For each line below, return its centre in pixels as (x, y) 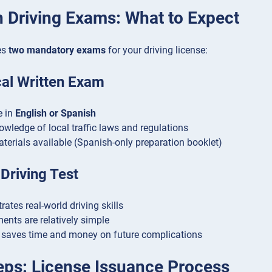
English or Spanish (56, 114)
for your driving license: (157, 50)
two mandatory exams (57, 50)
